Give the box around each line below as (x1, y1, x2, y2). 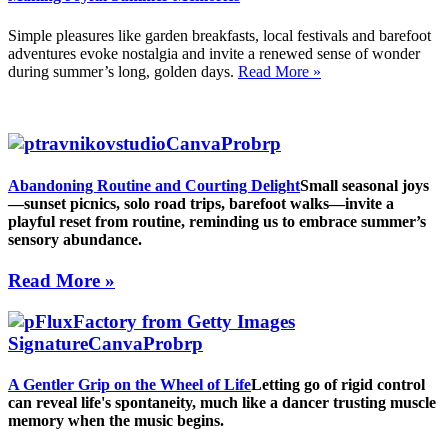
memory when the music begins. (8, 411, 228, 429)
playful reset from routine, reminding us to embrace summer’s (8, 212, 426, 230)
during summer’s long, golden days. (8, 62, 238, 80)
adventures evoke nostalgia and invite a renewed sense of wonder (8, 44, 420, 62)
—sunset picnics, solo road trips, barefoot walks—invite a (8, 194, 394, 212)
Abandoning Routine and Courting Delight (8, 176, 300, 194)
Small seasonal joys (300, 176, 429, 194)
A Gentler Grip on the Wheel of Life (8, 375, 251, 393)
